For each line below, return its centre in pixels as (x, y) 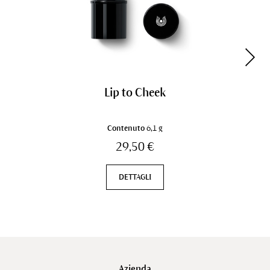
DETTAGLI (135, 177)
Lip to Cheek (135, 92)
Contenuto (127, 128)
